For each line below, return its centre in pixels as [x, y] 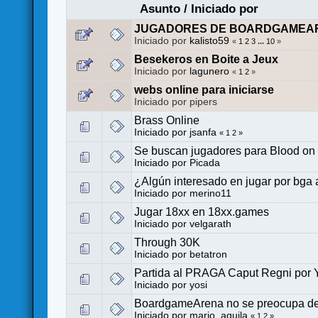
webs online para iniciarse [204, 89]
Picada [205, 163]
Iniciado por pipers [176, 102]
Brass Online [167, 120]
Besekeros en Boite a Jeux [207, 59]
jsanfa [203, 132]
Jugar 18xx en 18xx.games [202, 212]
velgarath [211, 224]
